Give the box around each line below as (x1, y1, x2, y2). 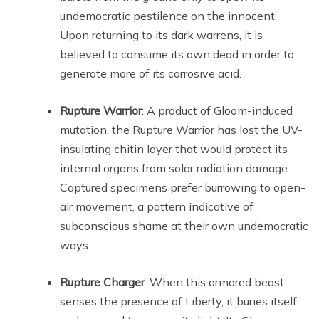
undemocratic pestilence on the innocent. (60, 8, 277, 23)
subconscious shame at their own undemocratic (60, 218, 308, 233)
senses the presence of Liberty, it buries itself (60, 293, 297, 308)
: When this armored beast (145, 274, 284, 289)
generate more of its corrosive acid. (60, 66, 241, 80)
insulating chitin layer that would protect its (60, 141, 288, 156)
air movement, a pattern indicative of (60, 199, 253, 214)
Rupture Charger (60, 274, 145, 289)
